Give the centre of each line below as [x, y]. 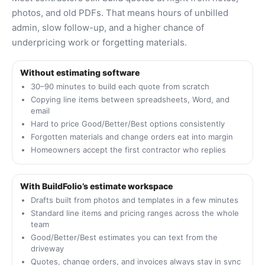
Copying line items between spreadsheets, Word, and [130, 100]
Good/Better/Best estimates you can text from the [124, 237]
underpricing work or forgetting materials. [99, 43]
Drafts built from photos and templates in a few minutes [135, 200]
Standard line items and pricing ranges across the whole [135, 213]
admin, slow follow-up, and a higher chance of [108, 28]
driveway [47, 249]
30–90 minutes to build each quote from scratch [120, 87]
